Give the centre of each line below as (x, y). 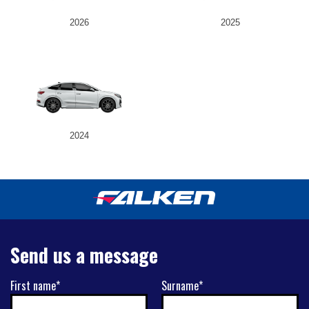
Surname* (182, 286)
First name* (35, 286)
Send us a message (84, 255)
